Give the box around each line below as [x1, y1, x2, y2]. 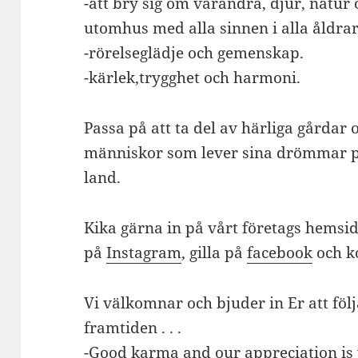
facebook [247, 241, 313, 263]
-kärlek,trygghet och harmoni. [84, 66, 301, 88]
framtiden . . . [84, 316, 182, 338]
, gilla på [181, 241, 248, 263]
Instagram [106, 241, 182, 263]
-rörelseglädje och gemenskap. [84, 42, 304, 63]
